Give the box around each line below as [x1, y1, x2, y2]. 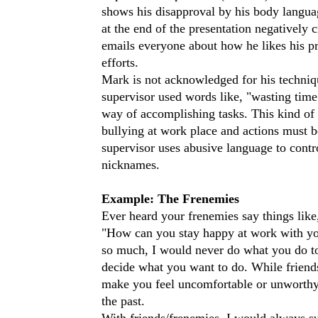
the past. [102, 293, 145, 308]
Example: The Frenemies [102, 191, 239, 206]
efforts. [102, 55, 138, 70]
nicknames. [102, 157, 160, 172]
